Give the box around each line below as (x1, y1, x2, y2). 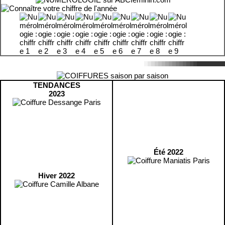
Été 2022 (154, 148, 183, 156)
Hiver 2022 (38, 171, 75, 180)
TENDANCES (33, 81, 80, 89)
